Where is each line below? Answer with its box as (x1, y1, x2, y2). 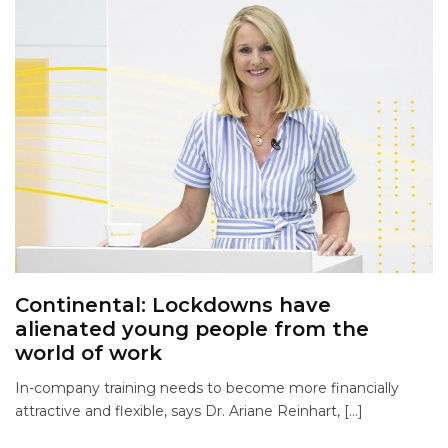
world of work (15, 341, 162, 366)
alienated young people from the (15, 317, 369, 342)
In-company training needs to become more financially (15, 379, 399, 398)
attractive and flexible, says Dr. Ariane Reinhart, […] (15, 402, 363, 421)
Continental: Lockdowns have (15, 293, 331, 318)
